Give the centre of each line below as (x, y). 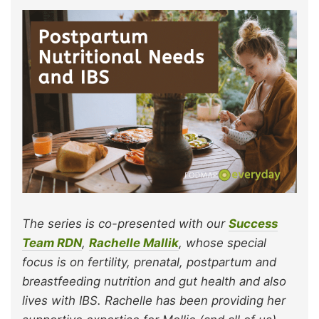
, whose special (223, 242)
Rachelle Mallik (134, 242)
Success (253, 223)
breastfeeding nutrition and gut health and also (154, 281)
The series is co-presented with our (125, 223)
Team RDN (52, 242)
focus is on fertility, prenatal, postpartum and (149, 262)
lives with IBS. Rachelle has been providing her (154, 300)
